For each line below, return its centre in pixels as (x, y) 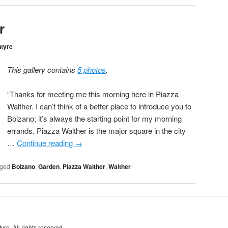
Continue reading (46, 143)
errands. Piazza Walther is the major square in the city (97, 131)
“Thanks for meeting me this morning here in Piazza (93, 94)
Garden (49, 166)
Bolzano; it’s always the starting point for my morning (95, 119)
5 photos (92, 69)
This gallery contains (42, 69)
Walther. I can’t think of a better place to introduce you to (99, 106)
